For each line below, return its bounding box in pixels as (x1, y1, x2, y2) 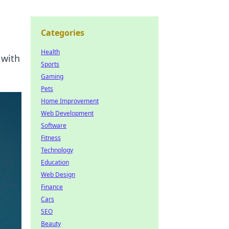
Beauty (41, 219, 61, 228)
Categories (41, 27, 84, 38)
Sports (41, 60, 59, 68)
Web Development (41, 109, 94, 118)
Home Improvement (41, 97, 99, 105)
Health (41, 48, 60, 56)
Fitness (41, 133, 61, 142)
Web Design (41, 170, 75, 179)
